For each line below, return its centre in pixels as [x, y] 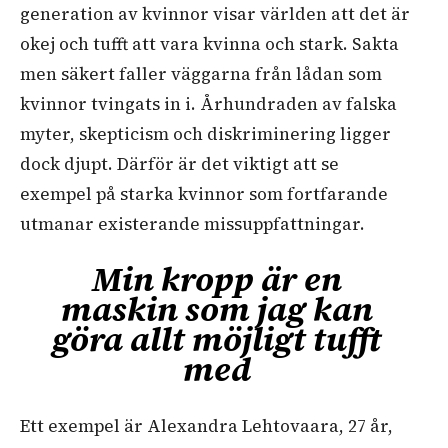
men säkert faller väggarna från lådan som [201, 74]
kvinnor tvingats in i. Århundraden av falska [208, 104]
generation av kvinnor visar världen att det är [215, 14]
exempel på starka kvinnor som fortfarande [204, 194]
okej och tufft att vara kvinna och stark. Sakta [209, 44]
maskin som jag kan [216, 310]
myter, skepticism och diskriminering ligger [205, 134]
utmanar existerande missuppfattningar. [192, 224]
